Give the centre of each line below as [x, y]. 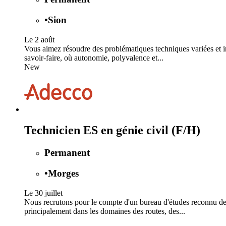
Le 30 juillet [43, 193]
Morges [63, 174]
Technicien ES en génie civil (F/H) [112, 130]
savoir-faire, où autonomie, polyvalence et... [94, 58]
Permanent [67, 153]
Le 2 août [39, 39]
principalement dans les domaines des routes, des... [105, 211]
